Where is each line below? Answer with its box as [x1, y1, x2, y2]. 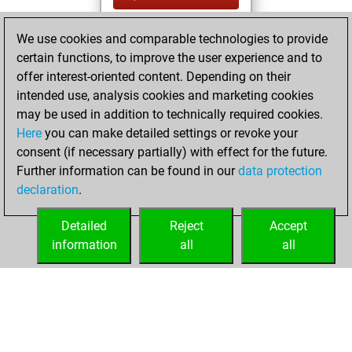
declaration [16, 182, 79, 197]
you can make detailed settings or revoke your [42, 126, 298, 141]
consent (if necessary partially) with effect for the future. [16, 145, 328, 159]
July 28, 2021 [118, 94, 194, 109]
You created [146, 21, 214, 37]
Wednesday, [123, 75, 200, 90]
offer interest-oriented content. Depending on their [16, 69, 291, 84]
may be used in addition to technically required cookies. [16, 107, 323, 122]
